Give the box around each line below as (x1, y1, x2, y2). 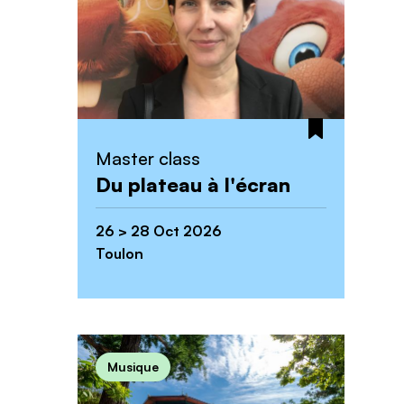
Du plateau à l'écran (96, 171, 290, 197)
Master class (96, 146, 200, 170)
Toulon (96, 243, 143, 262)
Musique (107, 358, 159, 374)
